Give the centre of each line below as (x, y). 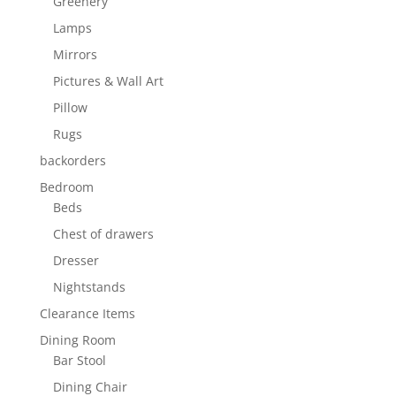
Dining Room (77, 339)
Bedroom (66, 187)
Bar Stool (79, 360)
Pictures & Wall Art (108, 80)
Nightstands (89, 286)
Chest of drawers (103, 233)
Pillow (70, 107)
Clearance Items (87, 313)
